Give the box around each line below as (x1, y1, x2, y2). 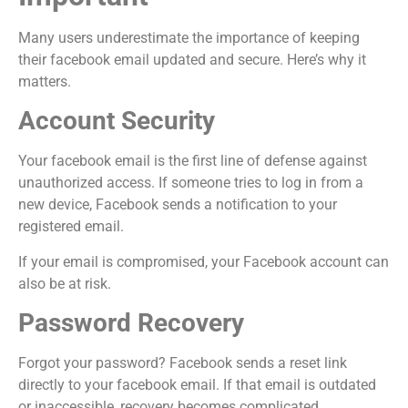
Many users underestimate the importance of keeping (18, 28, 360, 46)
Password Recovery (18, 308, 244, 339)
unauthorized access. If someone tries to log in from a (18, 174, 363, 192)
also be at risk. (18, 274, 111, 292)
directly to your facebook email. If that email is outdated (18, 376, 376, 394)
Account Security (18, 106, 215, 137)
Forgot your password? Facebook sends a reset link (18, 354, 347, 372)
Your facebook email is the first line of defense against (18, 152, 367, 170)
